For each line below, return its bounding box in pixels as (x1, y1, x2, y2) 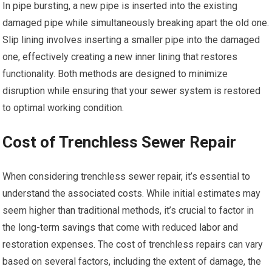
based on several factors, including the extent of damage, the (2, 256, 262, 267)
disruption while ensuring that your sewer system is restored (2, 85, 261, 97)
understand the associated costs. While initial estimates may (2, 188, 261, 199)
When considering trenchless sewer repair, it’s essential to (2, 171, 251, 182)
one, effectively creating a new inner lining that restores (2, 51, 238, 63)
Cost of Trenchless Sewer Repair (2, 133, 237, 151)
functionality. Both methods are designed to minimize (2, 68, 228, 80)
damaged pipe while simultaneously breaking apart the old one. (2, 17, 270, 29)
